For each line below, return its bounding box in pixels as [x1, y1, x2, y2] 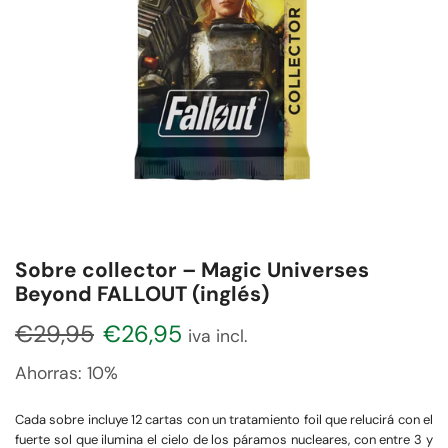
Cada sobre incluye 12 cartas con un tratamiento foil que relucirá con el [15, 410, 433, 428]
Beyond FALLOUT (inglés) [15, 279, 269, 307]
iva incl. [188, 324, 247, 347]
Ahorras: [15, 361, 82, 384]
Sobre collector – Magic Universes [15, 255, 369, 283]
